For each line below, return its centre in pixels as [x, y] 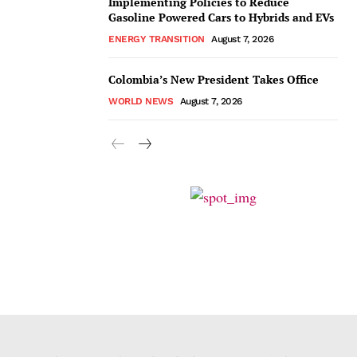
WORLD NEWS [141, 101]
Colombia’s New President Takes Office [214, 79]
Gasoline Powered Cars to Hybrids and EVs [221, 17]
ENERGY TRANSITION [157, 39]
